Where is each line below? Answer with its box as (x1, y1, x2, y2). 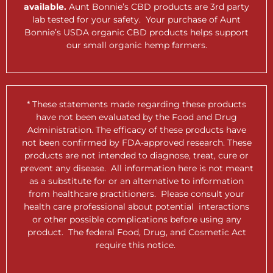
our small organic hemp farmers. (66, 40, 207, 51)
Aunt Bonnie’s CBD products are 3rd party (66, 1, 249, 12)
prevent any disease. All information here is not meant (19, 163, 253, 174)
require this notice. (95, 239, 178, 251)
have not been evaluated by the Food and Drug (36, 112, 237, 123)
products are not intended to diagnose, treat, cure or (24, 150, 249, 161)
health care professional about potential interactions (24, 201, 249, 213)
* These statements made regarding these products (27, 99, 246, 110)
